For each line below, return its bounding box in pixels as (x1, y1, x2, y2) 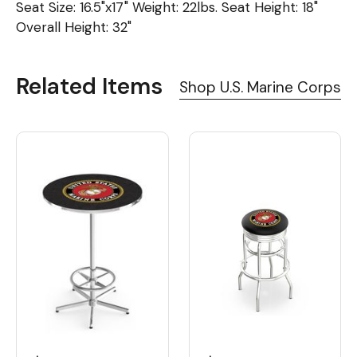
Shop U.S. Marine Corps (179, 76, 341, 97)
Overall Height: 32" (16, 18, 131, 36)
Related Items (16, 71, 163, 101)
